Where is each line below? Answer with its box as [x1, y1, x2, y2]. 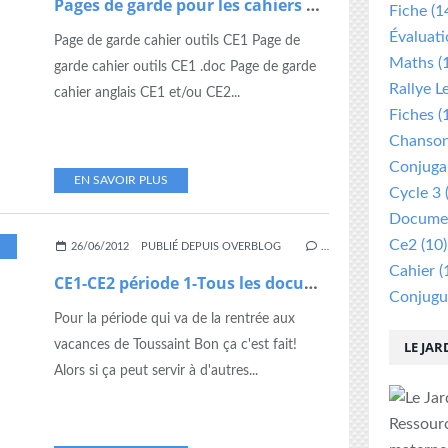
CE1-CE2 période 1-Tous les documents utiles [304, 272, 318, 294]
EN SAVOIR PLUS [74, 174, 168, 186]
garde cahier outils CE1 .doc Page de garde [54, 60, 316, 74]
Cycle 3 [389, 185, 441, 201]
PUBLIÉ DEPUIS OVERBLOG [141, 241, 282, 252]
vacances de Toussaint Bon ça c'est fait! [54, 338, 297, 352]
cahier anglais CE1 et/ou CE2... [54, 86, 240, 100]
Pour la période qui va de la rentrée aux [54, 312, 295, 326]
